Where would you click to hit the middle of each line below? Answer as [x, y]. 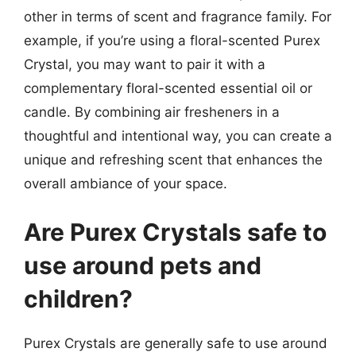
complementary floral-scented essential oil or [168, 88]
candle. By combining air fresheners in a [152, 112]
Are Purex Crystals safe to [175, 232]
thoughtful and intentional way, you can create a [178, 135]
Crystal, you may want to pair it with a [145, 64]
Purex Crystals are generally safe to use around [176, 343]
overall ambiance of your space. [126, 183]
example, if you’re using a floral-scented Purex [172, 40]
